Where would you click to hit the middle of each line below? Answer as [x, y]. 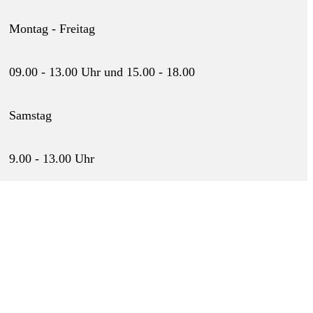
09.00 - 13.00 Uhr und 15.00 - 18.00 [102, 72]
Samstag [31, 116]
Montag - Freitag [52, 29]
